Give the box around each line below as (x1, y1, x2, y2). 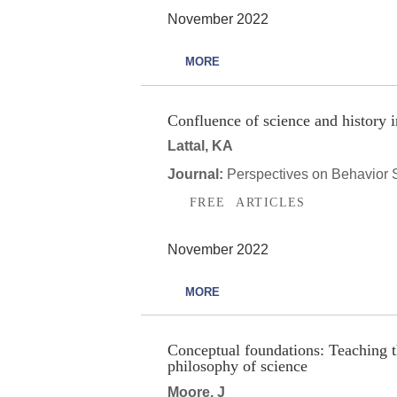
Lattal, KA (167, 138, 233, 154)
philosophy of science (167, 357, 307, 375)
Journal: (167, 167, 227, 183)
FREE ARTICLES (190, 195, 306, 210)
